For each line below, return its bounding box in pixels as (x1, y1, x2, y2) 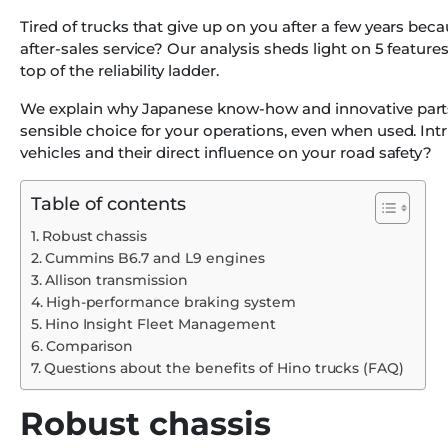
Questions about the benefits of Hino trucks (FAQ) (43, 360, 405, 377)
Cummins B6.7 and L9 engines (44, 250, 265, 267)
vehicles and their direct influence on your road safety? (20, 143, 433, 163)
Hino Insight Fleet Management (44, 316, 276, 333)
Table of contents (31, 193, 186, 216)
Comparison (45, 338, 134, 355)
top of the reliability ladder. (20, 61, 220, 81)
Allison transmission (44, 272, 189, 289)
